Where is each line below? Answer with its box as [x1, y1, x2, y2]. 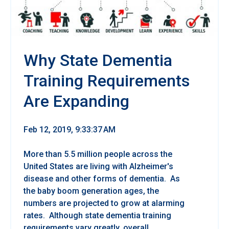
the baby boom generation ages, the [24, 186, 159, 196]
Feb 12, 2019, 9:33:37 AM [24, 125, 116, 135]
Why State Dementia [24, 51, 172, 71]
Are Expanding [24, 91, 129, 111]
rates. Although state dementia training [24, 211, 171, 221]
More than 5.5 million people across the [24, 149, 172, 159]
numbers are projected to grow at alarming [24, 198, 185, 209]
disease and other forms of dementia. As [24, 174, 180, 184]
